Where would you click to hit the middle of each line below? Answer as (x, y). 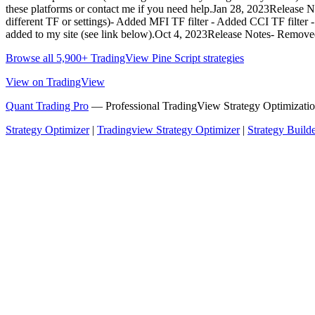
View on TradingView (55, 82)
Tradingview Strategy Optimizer (168, 130)
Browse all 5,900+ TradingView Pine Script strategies (125, 58)
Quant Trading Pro (47, 106)
